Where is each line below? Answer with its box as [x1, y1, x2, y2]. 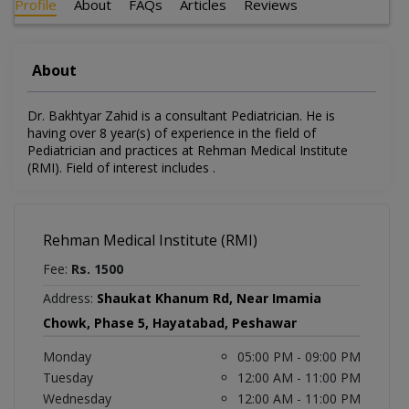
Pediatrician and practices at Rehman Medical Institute [27, 142, 348, 160]
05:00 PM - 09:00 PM [237, 348, 362, 366]
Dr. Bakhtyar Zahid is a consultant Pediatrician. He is [27, 107, 335, 125]
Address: [43, 289, 93, 308]
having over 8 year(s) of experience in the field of [27, 124, 316, 142]
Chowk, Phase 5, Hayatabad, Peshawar [43, 314, 297, 332]
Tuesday [43, 369, 93, 387]
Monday [43, 348, 91, 366]
